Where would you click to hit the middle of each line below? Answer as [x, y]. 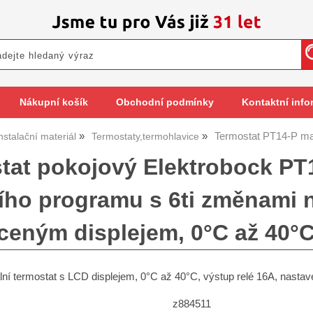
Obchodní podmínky [165, 102]
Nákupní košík [53, 102]
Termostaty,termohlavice [145, 137]
